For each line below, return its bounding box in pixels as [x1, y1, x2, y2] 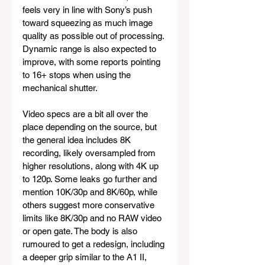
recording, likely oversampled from [22, 148, 158, 159]
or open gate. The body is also [22, 226, 140, 237]
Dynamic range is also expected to [22, 44, 159, 54]
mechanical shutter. [22, 83, 98, 93]
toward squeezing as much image [22, 18, 155, 28]
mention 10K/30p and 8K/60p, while [22, 187, 160, 198]
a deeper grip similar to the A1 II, [22, 252, 149, 263]
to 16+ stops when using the [22, 70, 133, 80]
